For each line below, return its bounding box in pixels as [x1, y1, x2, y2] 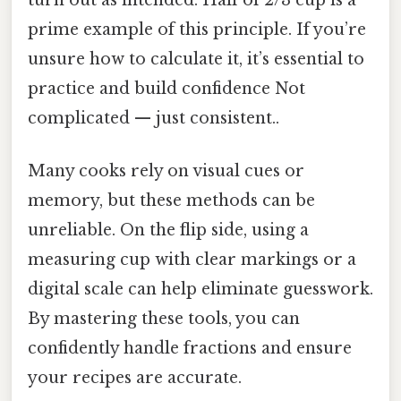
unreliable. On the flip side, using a [28, 220, 309, 241]
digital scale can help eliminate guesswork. [28, 279, 373, 300]
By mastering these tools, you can [28, 309, 300, 329]
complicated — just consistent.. [28, 107, 279, 128]
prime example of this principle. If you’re [28, 19, 366, 39]
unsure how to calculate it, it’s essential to [28, 48, 364, 69]
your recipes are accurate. [28, 368, 242, 388]
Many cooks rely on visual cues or [28, 161, 304, 182]
